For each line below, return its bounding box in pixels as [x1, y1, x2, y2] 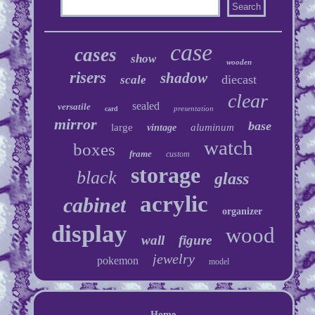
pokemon [96, 254, 139, 266]
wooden [226, 57, 252, 66]
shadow [160, 69, 207, 86]
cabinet [63, 193, 127, 217]
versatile [58, 101, 91, 112]
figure [178, 232, 212, 247]
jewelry [152, 250, 195, 266]
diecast [221, 72, 257, 86]
